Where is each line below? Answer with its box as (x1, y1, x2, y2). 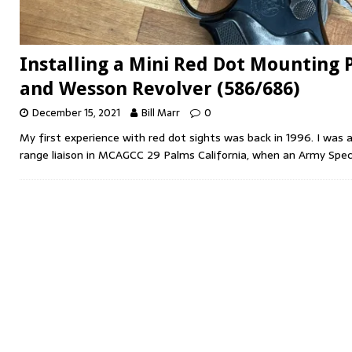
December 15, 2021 (32, 104, 120, 122)
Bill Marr (141, 104, 180, 122)
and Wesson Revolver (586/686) (20, 78, 300, 101)
